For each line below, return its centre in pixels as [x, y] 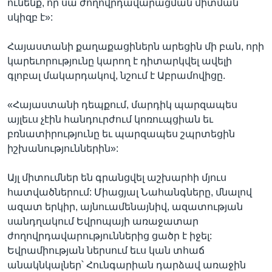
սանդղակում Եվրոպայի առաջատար [103, 221]
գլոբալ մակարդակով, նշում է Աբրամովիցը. [116, 75]
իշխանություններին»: [63, 148]
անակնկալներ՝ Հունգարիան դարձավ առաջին [127, 265]
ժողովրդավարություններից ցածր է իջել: [110, 236]
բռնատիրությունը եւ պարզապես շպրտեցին [121, 134]
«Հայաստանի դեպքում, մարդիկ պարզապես [122, 104]
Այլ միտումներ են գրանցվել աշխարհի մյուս [117, 177]
